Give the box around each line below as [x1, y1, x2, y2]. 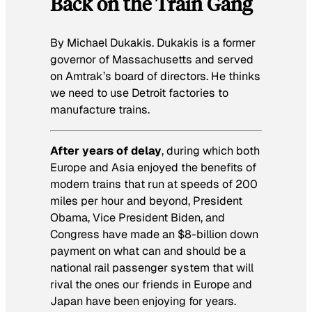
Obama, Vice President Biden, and [50, 210, 225, 225]
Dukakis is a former [157, 36, 256, 51]
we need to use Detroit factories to [50, 86, 228, 101]
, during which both [162, 143, 260, 158]
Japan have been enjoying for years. [50, 293, 236, 309]
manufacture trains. [50, 102, 150, 118]
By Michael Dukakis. [50, 36, 157, 51]
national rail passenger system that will [50, 260, 253, 275]
